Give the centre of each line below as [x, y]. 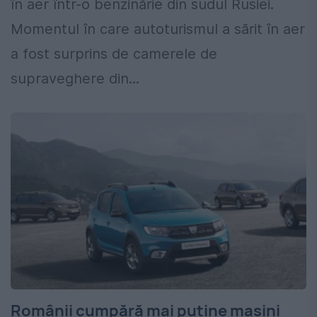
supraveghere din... [75, 78]
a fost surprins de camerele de [114, 53]
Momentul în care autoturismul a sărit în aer [158, 29]
